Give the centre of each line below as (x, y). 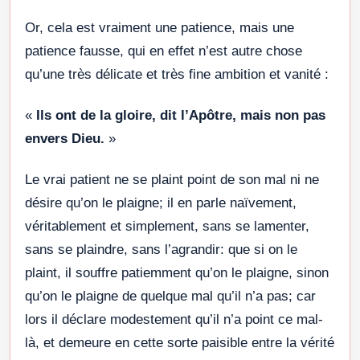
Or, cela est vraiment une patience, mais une (160, 27)
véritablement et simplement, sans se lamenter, (167, 226)
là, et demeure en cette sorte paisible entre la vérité (180, 342)
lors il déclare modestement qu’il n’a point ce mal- (174, 319)
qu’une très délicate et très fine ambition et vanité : (177, 74)
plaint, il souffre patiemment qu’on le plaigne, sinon (177, 272)
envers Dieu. (65, 138)
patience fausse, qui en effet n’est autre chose (164, 51)
